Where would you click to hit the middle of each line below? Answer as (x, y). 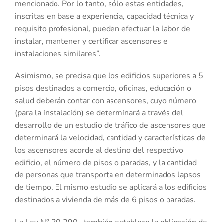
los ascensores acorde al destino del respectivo (99, 150)
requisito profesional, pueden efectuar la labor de (103, 28)
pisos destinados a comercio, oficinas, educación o (103, 88)
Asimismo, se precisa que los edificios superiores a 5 (109, 76)
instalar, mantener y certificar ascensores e (91, 41)
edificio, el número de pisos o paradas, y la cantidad (106, 162)
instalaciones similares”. (58, 53)
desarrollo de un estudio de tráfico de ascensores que (110, 125)
